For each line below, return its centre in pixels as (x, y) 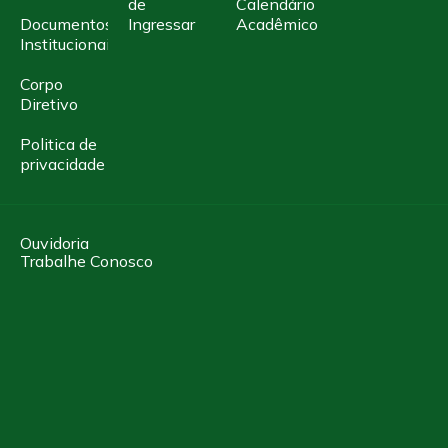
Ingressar (162, 23)
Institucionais (69, 43)
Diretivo (49, 103)
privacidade (62, 163)
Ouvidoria (54, 242)
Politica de (58, 143)
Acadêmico (277, 23)
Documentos (66, 23)
